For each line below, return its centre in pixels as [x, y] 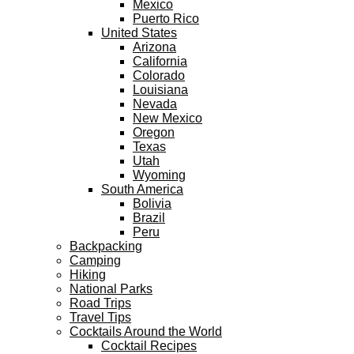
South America [142, 189]
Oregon [154, 132]
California [160, 61]
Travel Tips [100, 317]
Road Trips [100, 303]
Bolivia [152, 203]
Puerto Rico [166, 18]
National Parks [111, 288]
